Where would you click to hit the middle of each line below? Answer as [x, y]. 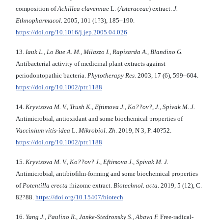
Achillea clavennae [83, 9]
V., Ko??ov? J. [81, 162]
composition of [37, 9]
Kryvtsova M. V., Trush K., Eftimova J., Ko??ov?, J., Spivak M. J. [110, 107]
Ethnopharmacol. [39, 21]
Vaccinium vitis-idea [43, 131]
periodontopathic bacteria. [52, 76]
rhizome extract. [91, 186]
